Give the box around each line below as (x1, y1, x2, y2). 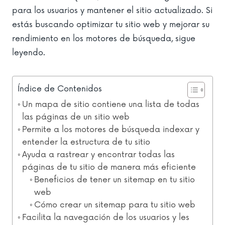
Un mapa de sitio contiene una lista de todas (22, 99, 200, 109)
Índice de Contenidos (18, 83, 102, 94)
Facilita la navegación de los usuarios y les (22, 212, 190, 222)
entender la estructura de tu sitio (22, 137, 151, 147)
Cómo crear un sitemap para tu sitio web (34, 199, 196, 210)
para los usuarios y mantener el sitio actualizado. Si (12, 5, 212, 16)
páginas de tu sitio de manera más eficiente (22, 162, 196, 172)
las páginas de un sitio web (22, 111, 130, 122)
